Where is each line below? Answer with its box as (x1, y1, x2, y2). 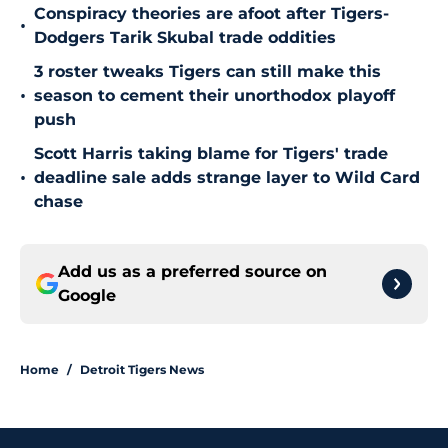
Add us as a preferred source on (58, 262, 327, 282)
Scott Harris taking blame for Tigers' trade (34, 144, 388, 164)
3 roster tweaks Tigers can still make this (34, 62, 381, 82)
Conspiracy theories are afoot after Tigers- (34, 4, 389, 24)
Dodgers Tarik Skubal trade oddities (34, 28, 336, 48)
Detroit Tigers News (80, 362, 204, 378)
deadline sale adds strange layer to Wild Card (34, 168, 420, 188)
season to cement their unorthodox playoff (34, 86, 395, 106)
